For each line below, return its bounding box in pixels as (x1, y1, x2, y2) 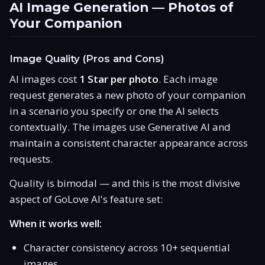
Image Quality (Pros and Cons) (9, 52, 164, 64)
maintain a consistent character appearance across (9, 135, 248, 150)
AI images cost (9, 72, 79, 86)
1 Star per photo (79, 72, 159, 86)
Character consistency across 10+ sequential (24, 240, 230, 254)
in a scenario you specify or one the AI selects (9, 104, 219, 118)
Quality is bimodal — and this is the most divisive (9, 176, 240, 190)
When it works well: (9, 216, 102, 230)
